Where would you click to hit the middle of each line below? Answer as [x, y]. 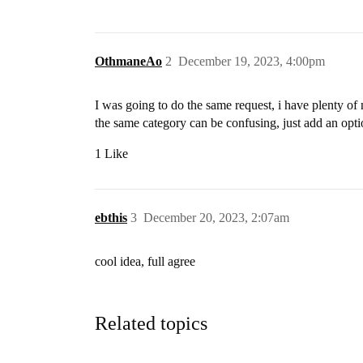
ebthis [111, 218]
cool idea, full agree [145, 261]
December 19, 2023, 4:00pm [252, 61]
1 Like [111, 154]
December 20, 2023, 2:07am [216, 218]
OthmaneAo [128, 61]
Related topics [151, 323]
